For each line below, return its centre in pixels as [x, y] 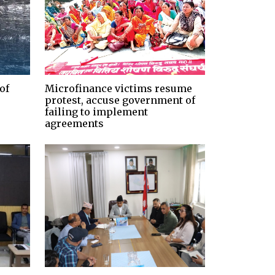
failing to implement [96, 111]
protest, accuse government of [120, 100]
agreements [74, 123]
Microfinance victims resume [118, 88]
